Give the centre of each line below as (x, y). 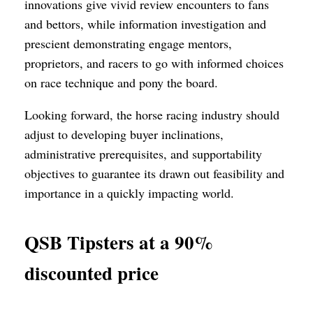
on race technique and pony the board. (121, 82)
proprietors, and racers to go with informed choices (154, 63)
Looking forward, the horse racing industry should (152, 114)
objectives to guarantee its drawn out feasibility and (154, 173)
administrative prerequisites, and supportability (143, 153)
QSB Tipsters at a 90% (119, 242)
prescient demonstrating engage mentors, (128, 43)
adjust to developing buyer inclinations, (124, 134)
